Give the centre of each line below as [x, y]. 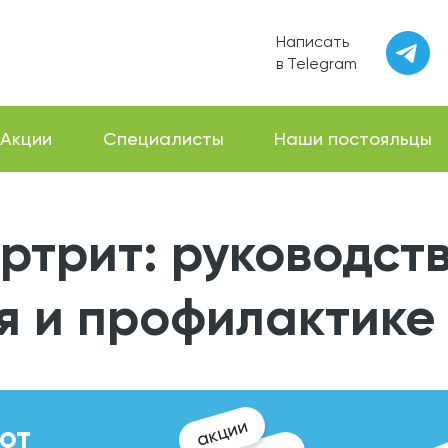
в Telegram [316, 63]
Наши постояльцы [353, 138]
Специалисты [163, 138]
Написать [312, 41]
